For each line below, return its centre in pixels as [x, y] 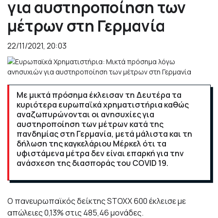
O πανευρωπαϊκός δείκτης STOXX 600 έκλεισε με [97, 201]
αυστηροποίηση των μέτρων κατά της [90, 124]
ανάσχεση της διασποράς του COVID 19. [93, 163]
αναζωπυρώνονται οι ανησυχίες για [85, 114]
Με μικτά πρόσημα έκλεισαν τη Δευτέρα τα [99, 95]
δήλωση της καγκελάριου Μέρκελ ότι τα [91, 144]
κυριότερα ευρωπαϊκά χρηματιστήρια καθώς [103, 105]
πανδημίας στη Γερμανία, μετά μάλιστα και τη [104, 134]
